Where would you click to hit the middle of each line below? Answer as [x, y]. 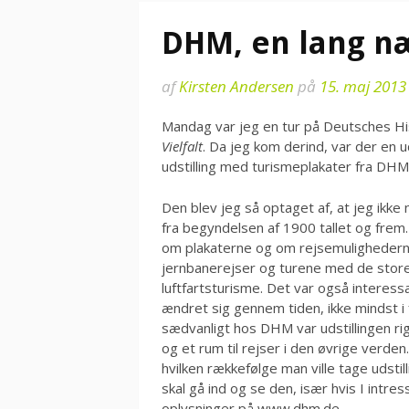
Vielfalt [182, 146]
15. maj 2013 [363, 86]
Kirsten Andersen [236, 86]
